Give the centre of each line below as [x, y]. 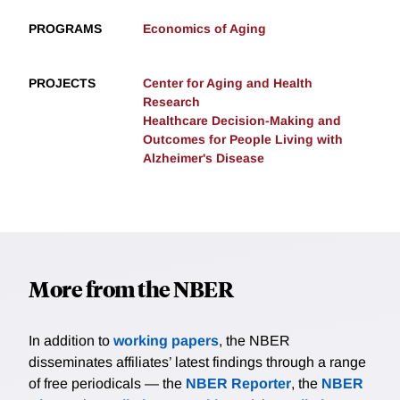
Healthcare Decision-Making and [242, 120]
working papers [166, 340]
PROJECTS [62, 83]
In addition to [71, 340]
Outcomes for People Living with [243, 139]
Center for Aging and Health [228, 83]
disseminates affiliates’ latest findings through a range [197, 362]
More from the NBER [131, 288]
